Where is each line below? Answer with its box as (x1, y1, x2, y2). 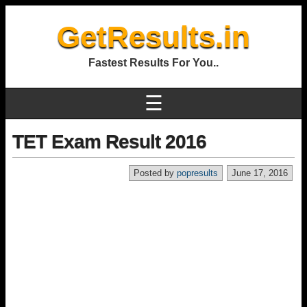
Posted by (134, 168, 177, 178)
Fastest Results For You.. (88, 57, 219, 69)
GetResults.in (57, 20, 250, 53)
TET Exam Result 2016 (12, 131, 206, 152)
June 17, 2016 (232, 168, 288, 178)
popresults (177, 168, 218, 178)
